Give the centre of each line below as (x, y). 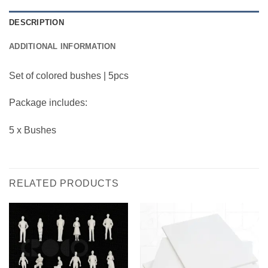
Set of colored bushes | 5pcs (69, 75)
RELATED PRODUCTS (64, 183)
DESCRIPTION (36, 22)
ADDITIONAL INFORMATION (63, 46)
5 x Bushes (33, 130)
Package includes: (48, 103)
